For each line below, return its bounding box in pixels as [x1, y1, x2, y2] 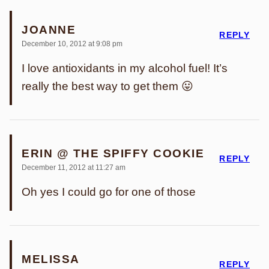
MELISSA [22, 253, 80, 265]
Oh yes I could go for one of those [22, 186, 196, 199]
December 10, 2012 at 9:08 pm [22, 40, 122, 49]
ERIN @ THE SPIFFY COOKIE [22, 147, 205, 160]
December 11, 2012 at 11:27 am [22, 163, 125, 172]
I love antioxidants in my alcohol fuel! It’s [22, 62, 228, 75]
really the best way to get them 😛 [22, 80, 193, 93]
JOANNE [22, 23, 76, 36]
